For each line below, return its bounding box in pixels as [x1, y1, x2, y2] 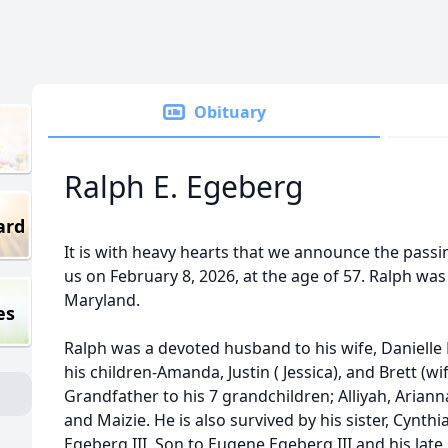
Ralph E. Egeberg [64, 166, 303, 207]
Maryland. [64, 289, 140, 311]
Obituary [194, 101, 266, 123]
